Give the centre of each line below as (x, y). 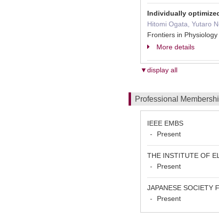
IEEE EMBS (165, 123)
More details (175, 47)
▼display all (159, 70)
